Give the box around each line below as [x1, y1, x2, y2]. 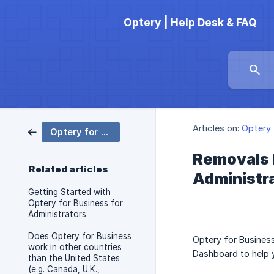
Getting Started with [28, 187, 111, 197]
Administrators [28, 209, 86, 219]
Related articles [29, 164, 108, 175]
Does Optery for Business [28, 231, 131, 241]
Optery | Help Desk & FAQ [124, 16, 257, 29]
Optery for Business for [28, 198, 123, 208]
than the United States [28, 253, 120, 263]
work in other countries [28, 242, 122, 252]
